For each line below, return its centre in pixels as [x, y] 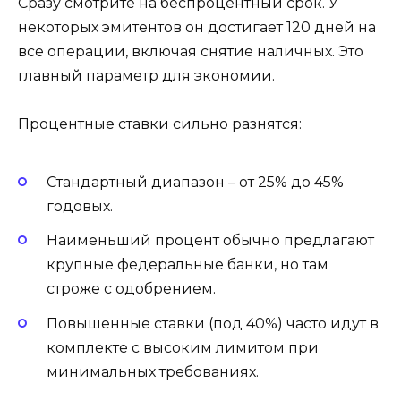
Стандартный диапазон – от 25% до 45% [195, 183]
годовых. [80, 207]
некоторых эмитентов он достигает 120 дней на [197, 27]
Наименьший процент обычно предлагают [210, 241]
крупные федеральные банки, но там [188, 265]
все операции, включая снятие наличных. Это [191, 51]
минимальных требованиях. [153, 371]
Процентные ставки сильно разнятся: [160, 124]
